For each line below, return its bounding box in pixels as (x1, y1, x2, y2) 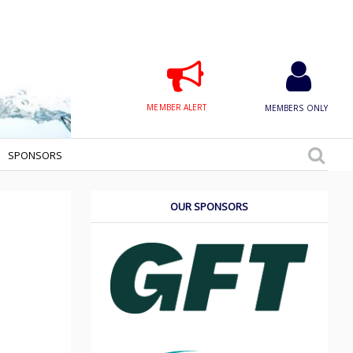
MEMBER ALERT (147, 101, 207, 113)
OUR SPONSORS (170, 199, 249, 214)
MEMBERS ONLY (264, 102, 328, 113)
